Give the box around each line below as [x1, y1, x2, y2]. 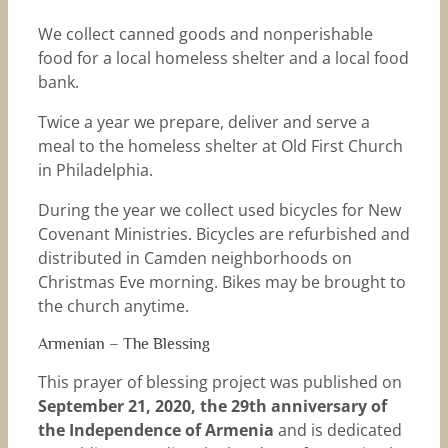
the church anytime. [37, 295, 189, 318]
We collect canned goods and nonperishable [37, 23, 373, 46]
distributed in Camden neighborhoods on [37, 247, 352, 270]
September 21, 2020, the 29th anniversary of [37, 395, 387, 418]
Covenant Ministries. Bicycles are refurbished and [37, 223, 410, 246]
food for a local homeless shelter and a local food [37, 47, 409, 70]
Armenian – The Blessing [37, 335, 210, 354]
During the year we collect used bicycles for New [37, 199, 401, 222]
